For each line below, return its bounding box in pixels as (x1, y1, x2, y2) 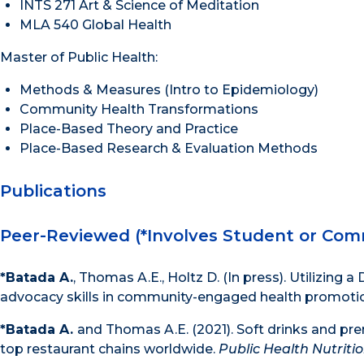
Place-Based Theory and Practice (19, 120, 238, 136)
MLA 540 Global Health (19, 16, 171, 32)
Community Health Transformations (19, 101, 258, 117)
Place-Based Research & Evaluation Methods (19, 140, 318, 156)
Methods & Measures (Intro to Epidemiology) (19, 81, 318, 97)
